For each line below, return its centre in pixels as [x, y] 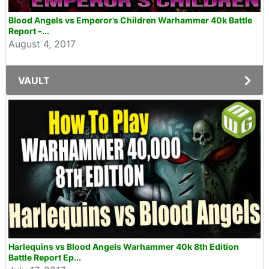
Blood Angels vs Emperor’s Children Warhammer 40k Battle [130, 20]
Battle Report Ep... [45, 257]
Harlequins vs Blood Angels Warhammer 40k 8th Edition [124, 246]
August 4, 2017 [42, 44]
